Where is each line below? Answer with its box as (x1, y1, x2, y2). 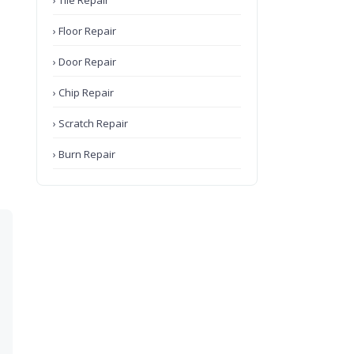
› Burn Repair (53, 147, 115, 161)
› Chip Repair (53, 85, 114, 100)
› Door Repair (53, 55, 116, 69)
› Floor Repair (53, 24, 116, 38)
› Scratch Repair (53, 116, 128, 130)
